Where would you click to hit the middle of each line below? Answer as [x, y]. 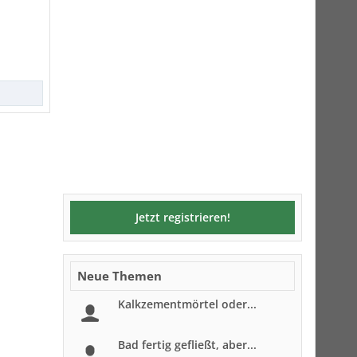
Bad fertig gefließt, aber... [187, 345]
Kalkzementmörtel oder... [187, 304]
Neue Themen [120, 276]
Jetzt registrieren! [182, 217]
